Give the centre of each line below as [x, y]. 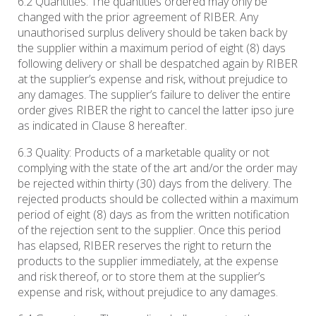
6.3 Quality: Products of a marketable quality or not [144, 153]
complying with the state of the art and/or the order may [157, 168]
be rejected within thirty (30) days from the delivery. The [155, 184]
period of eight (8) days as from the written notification [153, 215]
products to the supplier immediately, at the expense [148, 261]
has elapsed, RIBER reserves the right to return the [145, 246]
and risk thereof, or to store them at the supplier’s [141, 277]
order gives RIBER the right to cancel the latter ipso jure [156, 110]
